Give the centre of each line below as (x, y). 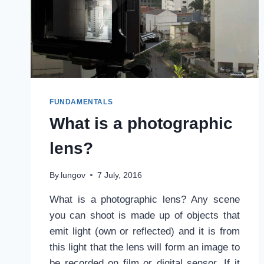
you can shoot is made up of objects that (145, 215)
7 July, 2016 (120, 175)
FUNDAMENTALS (81, 102)
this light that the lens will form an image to (145, 247)
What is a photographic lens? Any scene (145, 199)
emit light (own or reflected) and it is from (145, 231)
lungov (73, 175)
